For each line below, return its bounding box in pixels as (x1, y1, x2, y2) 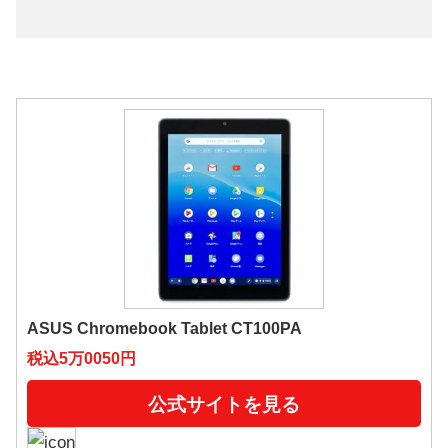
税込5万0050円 (27, 350, 136, 368)
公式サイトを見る (148, 394, 300, 416)
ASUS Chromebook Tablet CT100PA (27, 320, 302, 338)
